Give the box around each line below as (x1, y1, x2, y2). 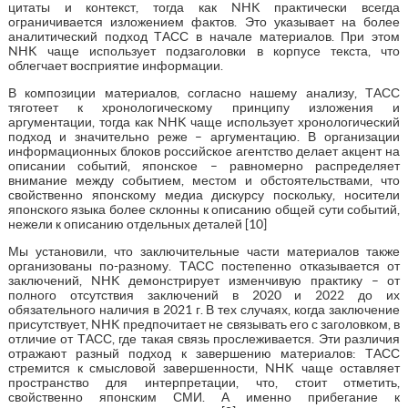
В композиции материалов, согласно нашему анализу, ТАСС (7, 85, 401, 100)
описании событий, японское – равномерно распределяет (7, 158, 401, 173)
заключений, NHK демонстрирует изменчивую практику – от (7, 272, 401, 288)
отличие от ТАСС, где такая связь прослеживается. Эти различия (7, 331, 401, 346)
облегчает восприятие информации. (7, 57, 223, 73)
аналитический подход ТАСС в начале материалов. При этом (7, 28, 401, 44)
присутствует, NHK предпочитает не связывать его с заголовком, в (7, 316, 401, 331)
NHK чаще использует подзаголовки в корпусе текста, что (7, 43, 401, 58)
